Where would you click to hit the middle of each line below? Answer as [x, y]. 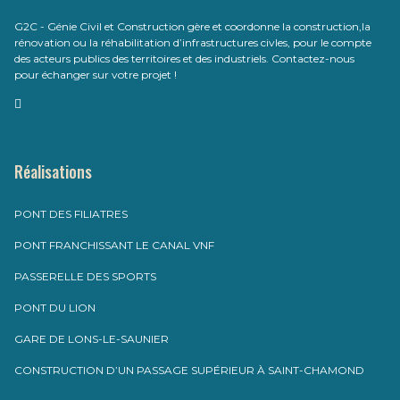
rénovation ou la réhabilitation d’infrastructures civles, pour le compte [193, 42]
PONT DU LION [55, 308]
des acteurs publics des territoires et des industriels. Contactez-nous [184, 58]
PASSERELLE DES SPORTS [85, 276]
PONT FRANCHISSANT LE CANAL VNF [114, 245]
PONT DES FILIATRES [71, 214]
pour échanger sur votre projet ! [96, 75]
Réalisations [53, 171]
